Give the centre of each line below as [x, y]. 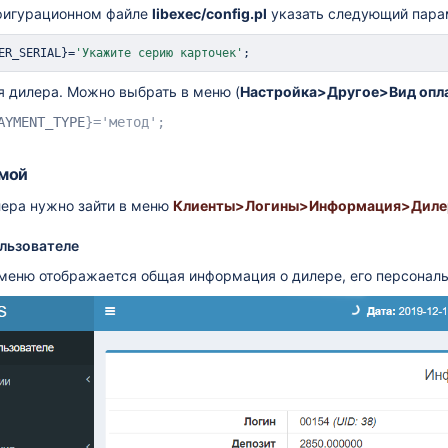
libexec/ [179, 13]
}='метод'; [125, 122]
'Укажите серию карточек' [159, 53]
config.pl [236, 13]
